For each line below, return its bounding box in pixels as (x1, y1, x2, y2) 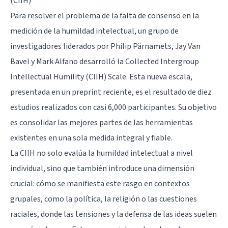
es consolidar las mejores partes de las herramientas (10, 117, 193, 128)
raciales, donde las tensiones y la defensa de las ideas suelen (10, 208, 217, 220)
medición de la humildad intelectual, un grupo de (10, 25, 179, 37)
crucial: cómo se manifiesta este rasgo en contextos (10, 178, 190, 189)
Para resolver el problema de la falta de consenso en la (10, 10, 199, 21)
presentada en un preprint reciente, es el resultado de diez (10, 86, 212, 98)
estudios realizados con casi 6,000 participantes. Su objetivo (10, 101, 217, 113)
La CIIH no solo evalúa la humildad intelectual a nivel (10, 147, 193, 159)
